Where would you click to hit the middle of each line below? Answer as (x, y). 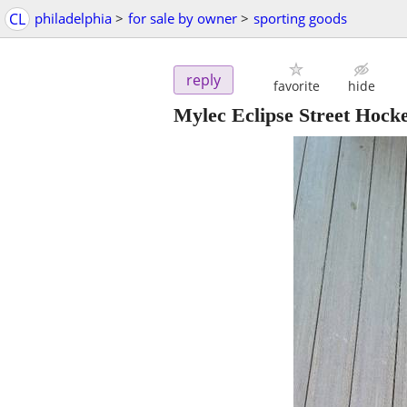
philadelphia (73, 18)
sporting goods (300, 18)
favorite (296, 86)
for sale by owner (183, 18)
